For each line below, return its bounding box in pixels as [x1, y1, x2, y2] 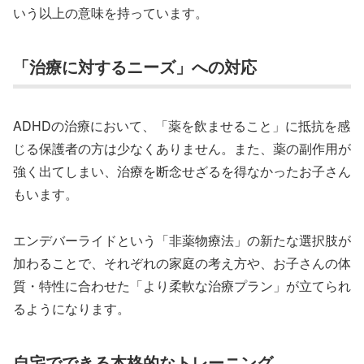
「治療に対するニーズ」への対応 [13, 54, 257, 78]
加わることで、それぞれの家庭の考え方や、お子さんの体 [13, 253, 351, 273]
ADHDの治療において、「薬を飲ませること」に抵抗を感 [13, 116, 350, 136]
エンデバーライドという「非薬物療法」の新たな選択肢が [13, 231, 351, 250]
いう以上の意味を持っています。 [13, 3, 208, 23]
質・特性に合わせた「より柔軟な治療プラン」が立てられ [13, 276, 351, 296]
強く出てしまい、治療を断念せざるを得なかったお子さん [13, 162, 351, 181]
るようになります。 [13, 299, 130, 318]
